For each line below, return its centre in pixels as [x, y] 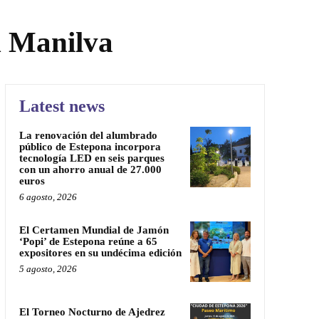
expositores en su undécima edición [100, 252]
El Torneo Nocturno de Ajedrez [92, 312]
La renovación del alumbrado [88, 135]
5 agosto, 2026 [48, 268]
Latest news [62, 106]
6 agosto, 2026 [48, 197]
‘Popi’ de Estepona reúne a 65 [88, 241]
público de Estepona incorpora [90, 146]
